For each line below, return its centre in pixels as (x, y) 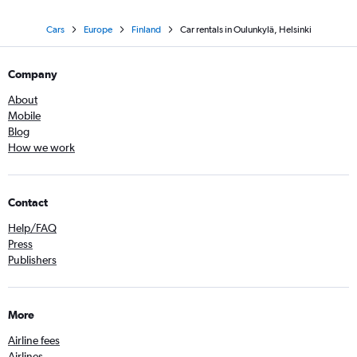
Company (33, 74)
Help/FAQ (32, 228)
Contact (28, 202)
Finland (146, 29)
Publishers (32, 260)
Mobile (24, 116)
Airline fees (34, 340)
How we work (41, 147)
